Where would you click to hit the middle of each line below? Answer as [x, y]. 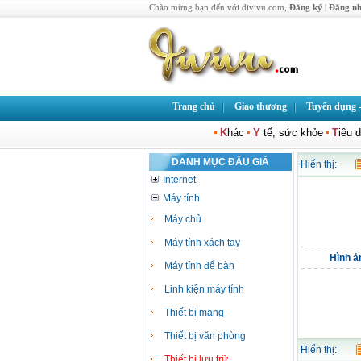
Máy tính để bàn [199, 266]
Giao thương [261, 106]
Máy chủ [183, 219]
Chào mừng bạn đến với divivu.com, [219, 7]
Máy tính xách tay [202, 243]
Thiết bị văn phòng [205, 336]
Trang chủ [194, 106]
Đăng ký [306, 7]
